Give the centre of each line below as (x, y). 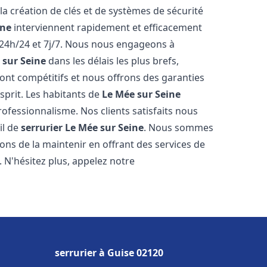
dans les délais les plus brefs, (113, 61)
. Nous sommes (179, 128)
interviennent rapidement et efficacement (107, 27)
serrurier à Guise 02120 (109, 253)
